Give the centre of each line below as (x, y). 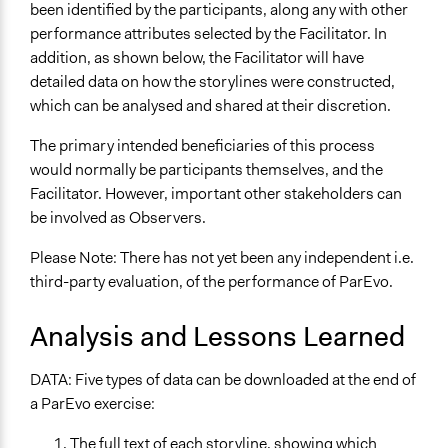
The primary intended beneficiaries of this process (202, 146)
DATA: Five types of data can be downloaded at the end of (223, 380)
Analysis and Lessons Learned (217, 337)
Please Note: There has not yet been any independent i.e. (222, 258)
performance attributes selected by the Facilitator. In (208, 34)
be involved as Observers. (118, 218)
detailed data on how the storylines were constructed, (212, 82)
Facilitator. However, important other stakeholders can (216, 194)
